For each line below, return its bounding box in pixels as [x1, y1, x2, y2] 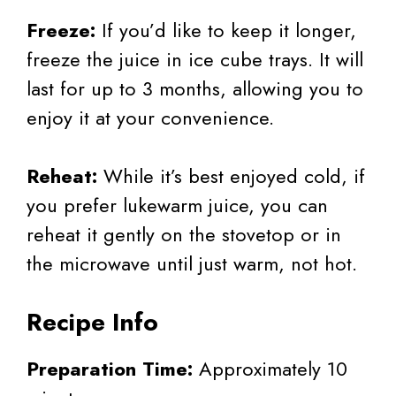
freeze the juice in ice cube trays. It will [27, 44, 363, 73]
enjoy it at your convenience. [27, 103, 274, 132]
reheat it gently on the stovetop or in [27, 219, 341, 248]
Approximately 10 [193, 354, 347, 383]
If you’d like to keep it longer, [95, 15, 356, 44]
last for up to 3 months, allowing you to [27, 73, 363, 103]
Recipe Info [27, 303, 158, 340]
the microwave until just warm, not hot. [27, 248, 357, 278]
